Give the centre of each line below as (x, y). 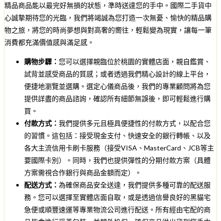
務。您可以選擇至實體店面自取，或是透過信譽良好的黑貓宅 (117, 197)
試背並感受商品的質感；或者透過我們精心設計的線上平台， (117, 74)
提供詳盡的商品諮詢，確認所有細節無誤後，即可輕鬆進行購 (117, 98)
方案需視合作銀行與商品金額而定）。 (83, 172)
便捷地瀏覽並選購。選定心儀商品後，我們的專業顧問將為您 (117, 86)
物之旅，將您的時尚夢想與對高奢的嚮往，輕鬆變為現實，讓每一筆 (108, 30)
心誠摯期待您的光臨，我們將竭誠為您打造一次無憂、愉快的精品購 (108, 17)
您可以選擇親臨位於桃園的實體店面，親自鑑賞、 (135, 61)
